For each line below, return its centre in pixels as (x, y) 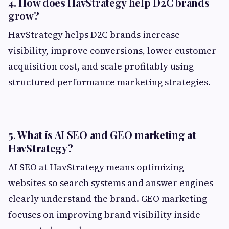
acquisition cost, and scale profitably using (101, 66)
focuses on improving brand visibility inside (104, 214)
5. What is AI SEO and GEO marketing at (102, 134)
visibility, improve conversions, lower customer (112, 50)
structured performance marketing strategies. (109, 82)
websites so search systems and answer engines (111, 182)
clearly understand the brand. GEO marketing (108, 198)
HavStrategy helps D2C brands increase (94, 34)
